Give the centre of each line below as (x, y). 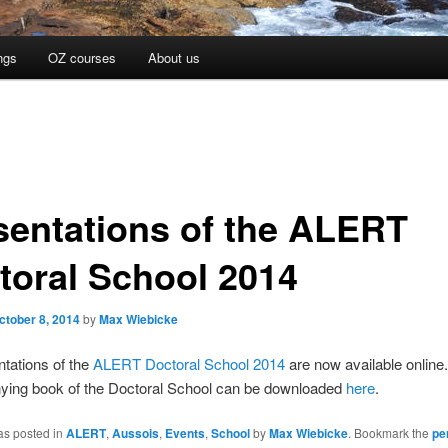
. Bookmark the (389, 433)
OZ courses (82, 58)
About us (173, 58)
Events (184, 433)
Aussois (135, 433)
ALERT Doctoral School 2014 (188, 364)
